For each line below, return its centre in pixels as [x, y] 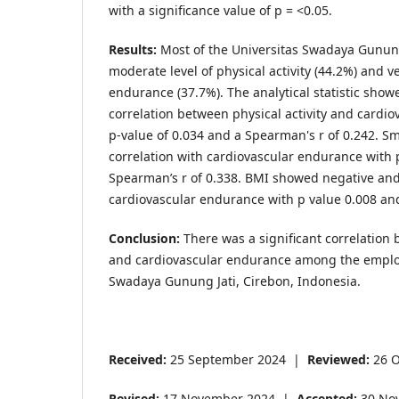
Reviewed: [338, 359]
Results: [133, 49]
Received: [138, 359]
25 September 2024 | [237, 359]
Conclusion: [144, 238]
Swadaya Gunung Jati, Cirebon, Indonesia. [235, 281]
